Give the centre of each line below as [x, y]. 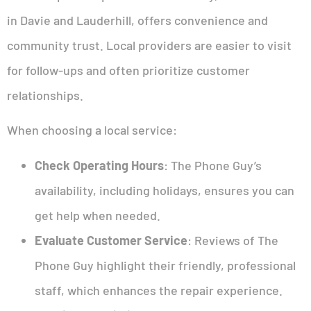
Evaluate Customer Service [111, 240]
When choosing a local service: [92, 130]
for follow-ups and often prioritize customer [128, 70]
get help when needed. [98, 215]
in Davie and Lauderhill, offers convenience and [137, 20]
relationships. [45, 95]
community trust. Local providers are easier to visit [149, 45]
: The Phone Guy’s [213, 165]
